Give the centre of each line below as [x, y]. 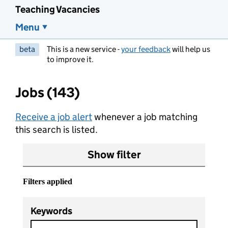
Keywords [51, 211]
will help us [190, 49]
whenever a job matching [145, 117]
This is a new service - [84, 49]
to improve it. [70, 59]
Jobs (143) [48, 92]
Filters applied [48, 181]
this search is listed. [56, 130]
